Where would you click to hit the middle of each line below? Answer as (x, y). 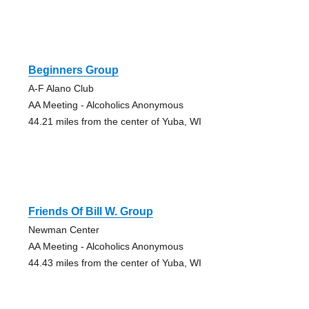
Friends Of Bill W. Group (90, 212)
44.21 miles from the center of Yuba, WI (114, 122)
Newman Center (63, 230)
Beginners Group (73, 70)
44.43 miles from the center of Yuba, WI (114, 263)
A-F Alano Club (61, 89)
